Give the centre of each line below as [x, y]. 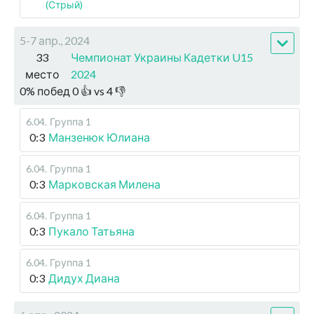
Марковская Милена [104, 184]
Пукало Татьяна [91, 231]
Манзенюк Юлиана [99, 137]
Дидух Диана [84, 278]
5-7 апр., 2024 [55, 40]
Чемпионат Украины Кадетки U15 [162, 57]
